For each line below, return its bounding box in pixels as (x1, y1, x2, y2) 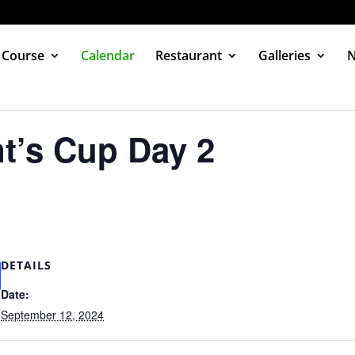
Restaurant (155, 47, 222, 64)
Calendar (81, 47, 135, 64)
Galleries (258, 47, 311, 64)
